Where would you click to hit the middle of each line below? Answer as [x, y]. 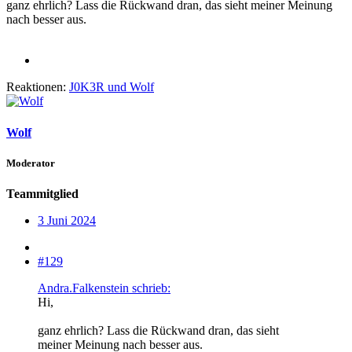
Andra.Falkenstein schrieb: [104, 288]
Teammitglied [42, 193]
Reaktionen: [36, 87]
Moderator [31, 163]
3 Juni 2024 [67, 220]
